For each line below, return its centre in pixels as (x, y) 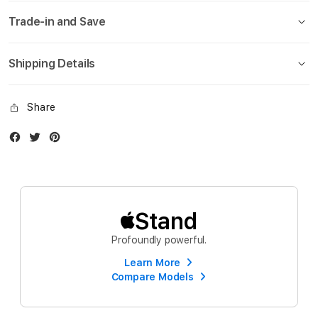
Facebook (46, 139)
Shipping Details (52, 63)
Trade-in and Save (57, 21)
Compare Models (152, 276)
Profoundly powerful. (159, 240)
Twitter (60, 139)
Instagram (87, 139)
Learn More (153, 262)
